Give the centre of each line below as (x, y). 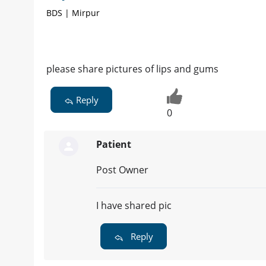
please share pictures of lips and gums (132, 69)
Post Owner (122, 170)
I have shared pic (134, 206)
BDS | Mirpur (73, 13)
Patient (114, 145)
